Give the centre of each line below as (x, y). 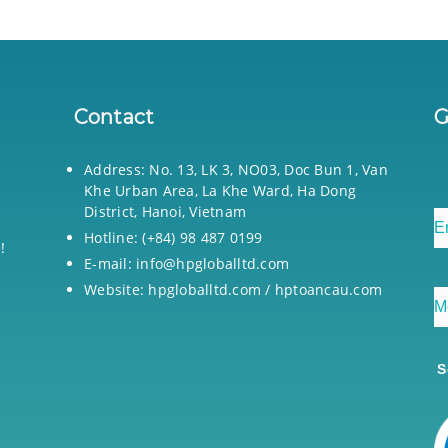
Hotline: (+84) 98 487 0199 (173, 237)
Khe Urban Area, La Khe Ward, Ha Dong (220, 190)
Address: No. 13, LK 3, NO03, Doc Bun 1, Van (236, 169)
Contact (114, 117)
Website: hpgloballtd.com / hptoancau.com (233, 289)
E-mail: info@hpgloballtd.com (186, 263)
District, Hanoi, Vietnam (165, 211)
